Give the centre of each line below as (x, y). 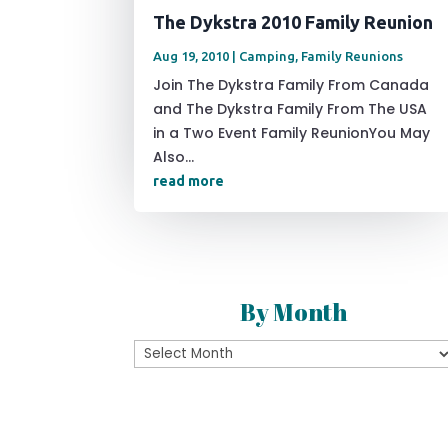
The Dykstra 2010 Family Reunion (293, 21)
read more (189, 180)
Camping (267, 55)
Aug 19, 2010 (191, 55)
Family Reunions (352, 55)
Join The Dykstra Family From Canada (291, 84)
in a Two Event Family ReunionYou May (292, 132)
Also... (174, 156)
